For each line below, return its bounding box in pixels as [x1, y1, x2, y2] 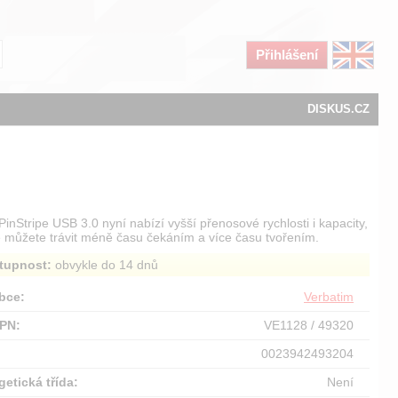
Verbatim [304, 290, 354, 304]
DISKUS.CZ [307, 102, 370, 115]
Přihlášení [256, 47, 318, 62]
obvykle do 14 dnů [52, 258, 159, 272]
